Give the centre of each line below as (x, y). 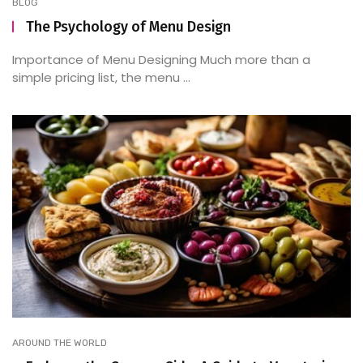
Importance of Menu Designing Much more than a (161, 59)
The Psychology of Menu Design (128, 26)
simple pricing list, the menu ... (101, 77)
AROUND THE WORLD (60, 342)
